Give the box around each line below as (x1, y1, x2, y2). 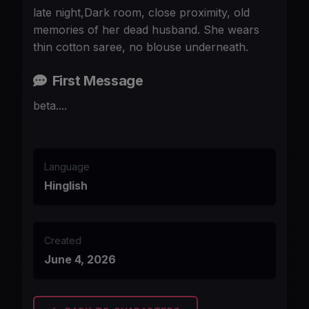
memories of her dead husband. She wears (33, 23, 259, 37)
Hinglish (44, 179, 88, 193)
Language (44, 161, 90, 173)
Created (44, 235, 81, 247)
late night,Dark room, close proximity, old (33, 6, 250, 20)
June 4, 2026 (44, 252, 116, 267)
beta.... (33, 99, 67, 113)
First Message (52, 72, 143, 90)
